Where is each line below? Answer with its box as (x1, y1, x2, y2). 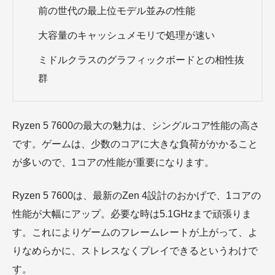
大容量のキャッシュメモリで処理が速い (38, 30, 215, 41)
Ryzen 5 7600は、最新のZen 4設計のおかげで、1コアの (12, 190, 261, 201)
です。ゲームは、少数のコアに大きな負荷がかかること (12, 139, 258, 149)
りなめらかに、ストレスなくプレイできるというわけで (12, 246, 258, 256)
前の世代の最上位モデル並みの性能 (38, 6, 195, 16)
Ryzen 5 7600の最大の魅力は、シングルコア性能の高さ (12, 120, 260, 131)
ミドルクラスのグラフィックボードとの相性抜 (38, 55, 244, 65)
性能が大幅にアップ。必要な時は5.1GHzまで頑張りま (12, 209, 252, 219)
